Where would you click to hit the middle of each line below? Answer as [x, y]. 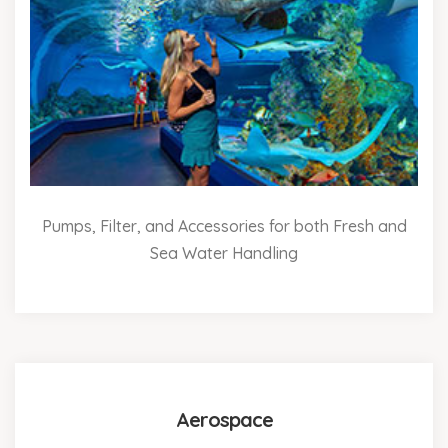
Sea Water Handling [224, 253]
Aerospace [224, 420]
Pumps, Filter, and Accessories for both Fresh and [224, 226]
